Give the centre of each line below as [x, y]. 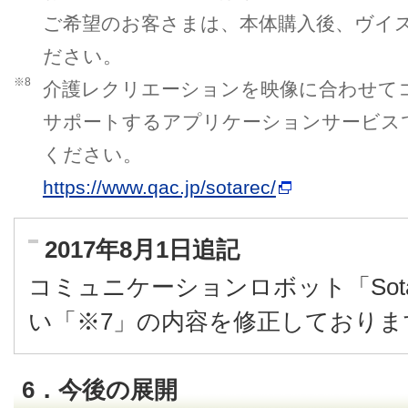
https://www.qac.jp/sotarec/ [159, 187]
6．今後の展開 [100, 389]
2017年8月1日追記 [142, 249]
